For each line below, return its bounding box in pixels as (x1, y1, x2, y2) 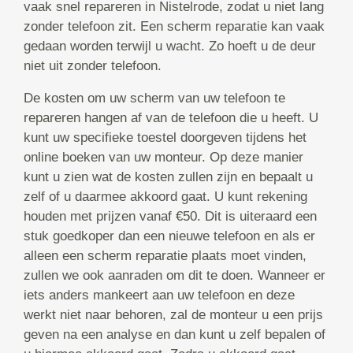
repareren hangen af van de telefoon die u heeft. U (24, 110, 318, 126)
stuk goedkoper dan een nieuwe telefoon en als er (24, 229, 315, 244)
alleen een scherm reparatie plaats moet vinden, (24, 248, 307, 264)
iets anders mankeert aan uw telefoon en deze (24, 288, 295, 303)
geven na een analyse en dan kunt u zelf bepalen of (24, 327, 325, 343)
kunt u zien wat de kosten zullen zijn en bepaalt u (24, 169, 313, 185)
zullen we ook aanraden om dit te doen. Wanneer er (24, 268, 325, 284)
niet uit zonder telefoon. (24, 58, 162, 74)
